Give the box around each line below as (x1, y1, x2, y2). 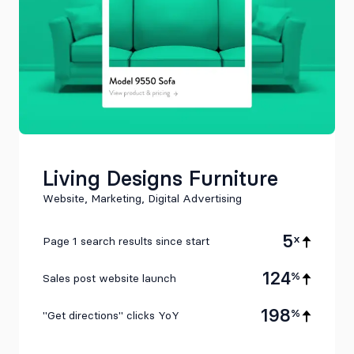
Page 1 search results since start (43, 234, 209, 248)
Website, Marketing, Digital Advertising (43, 192, 242, 206)
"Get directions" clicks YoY (43, 308, 179, 322)
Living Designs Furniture (43, 166, 278, 192)
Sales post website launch (43, 271, 176, 285)
